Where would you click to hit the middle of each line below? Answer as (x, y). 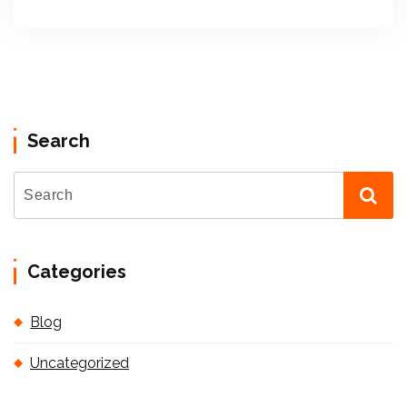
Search (59, 141)
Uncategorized (79, 363)
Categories (77, 272)
